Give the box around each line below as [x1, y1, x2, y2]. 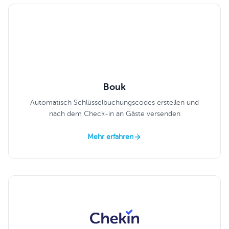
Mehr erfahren [87, 133, 133, 141]
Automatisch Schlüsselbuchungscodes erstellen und [30, 99, 199, 106]
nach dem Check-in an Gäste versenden [49, 110, 180, 118]
